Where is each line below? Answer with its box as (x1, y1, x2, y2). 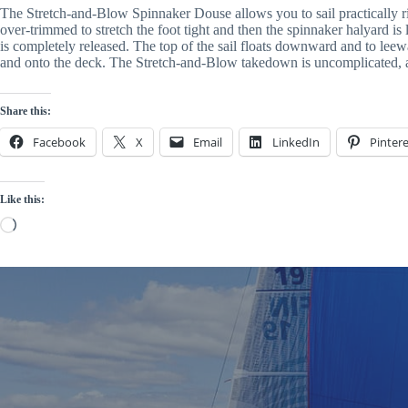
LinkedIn (272, 133, 320, 150)
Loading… (15, 215, 78, 231)
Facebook (33, 133, 86, 150)
